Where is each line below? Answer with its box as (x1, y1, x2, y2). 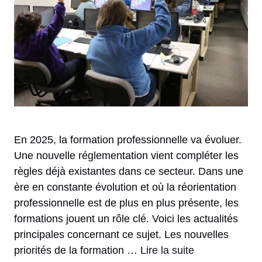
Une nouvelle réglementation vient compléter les (14, 149, 239, 161)
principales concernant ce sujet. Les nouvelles (14, 228, 229, 240)
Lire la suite (140, 244, 194, 256)
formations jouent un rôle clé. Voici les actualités (14, 212, 238, 225)
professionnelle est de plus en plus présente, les (14, 196, 239, 209)
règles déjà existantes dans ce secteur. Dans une (14, 165, 243, 177)
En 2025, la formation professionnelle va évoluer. (14, 133, 242, 146)
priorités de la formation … (14, 244, 140, 256)
